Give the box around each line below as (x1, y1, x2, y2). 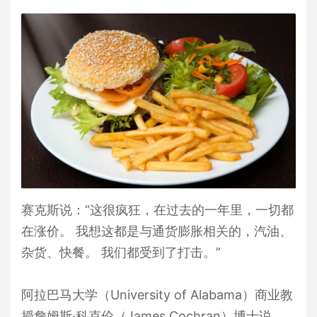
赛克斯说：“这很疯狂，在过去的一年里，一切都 (21, 202, 294, 218)
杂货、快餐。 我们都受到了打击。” (21, 245, 221, 260)
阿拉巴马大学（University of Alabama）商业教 (21, 287, 293, 303)
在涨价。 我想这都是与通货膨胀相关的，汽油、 (21, 224, 292, 239)
